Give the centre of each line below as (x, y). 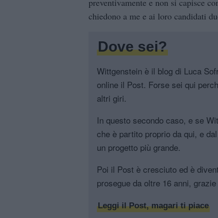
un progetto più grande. (139, 147)
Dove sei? (132, 47)
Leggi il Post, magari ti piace (153, 206)
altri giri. (112, 98)
